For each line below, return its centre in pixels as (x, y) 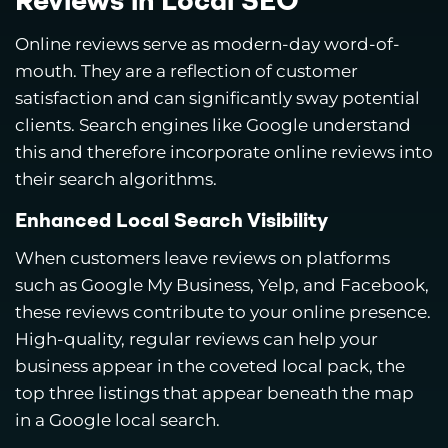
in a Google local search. (117, 420)
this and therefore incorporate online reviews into (224, 152)
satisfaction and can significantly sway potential (217, 98)
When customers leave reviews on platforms (202, 258)
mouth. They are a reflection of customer (186, 71)
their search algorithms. (116, 179)
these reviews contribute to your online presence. (223, 312)
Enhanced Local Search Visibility (171, 222)
